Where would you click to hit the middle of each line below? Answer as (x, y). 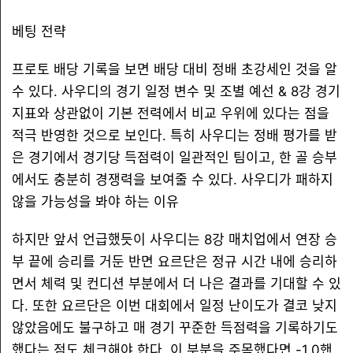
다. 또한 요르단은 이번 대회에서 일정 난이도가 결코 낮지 (175, 306)
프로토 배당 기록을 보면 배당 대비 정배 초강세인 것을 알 (175, 69)
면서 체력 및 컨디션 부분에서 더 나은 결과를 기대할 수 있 (176, 284)
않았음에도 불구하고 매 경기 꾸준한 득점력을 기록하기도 (175, 328)
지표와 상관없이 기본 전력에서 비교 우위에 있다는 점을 (171, 113)
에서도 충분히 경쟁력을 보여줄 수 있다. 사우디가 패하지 (173, 180)
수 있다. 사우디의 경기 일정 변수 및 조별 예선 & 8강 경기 (176, 91)
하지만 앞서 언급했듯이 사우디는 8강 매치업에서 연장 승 (175, 240)
